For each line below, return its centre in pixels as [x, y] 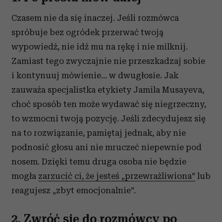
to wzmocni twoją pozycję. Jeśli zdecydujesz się [109, 118]
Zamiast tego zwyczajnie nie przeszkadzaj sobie [108, 61]
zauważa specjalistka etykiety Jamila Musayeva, [108, 90]
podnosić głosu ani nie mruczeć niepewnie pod [107, 147]
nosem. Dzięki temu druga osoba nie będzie [99, 162]
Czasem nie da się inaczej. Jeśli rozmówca [95, 18]
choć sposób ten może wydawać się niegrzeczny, [109, 104]
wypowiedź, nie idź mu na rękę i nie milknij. [100, 47]
